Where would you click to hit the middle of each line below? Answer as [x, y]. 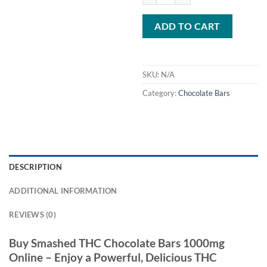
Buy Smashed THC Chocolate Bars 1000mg [117, 243]
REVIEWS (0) [32, 214]
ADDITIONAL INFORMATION [63, 190]
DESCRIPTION [35, 167]
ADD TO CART [187, 26]
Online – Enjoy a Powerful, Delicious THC [113, 257]
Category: [160, 93]
